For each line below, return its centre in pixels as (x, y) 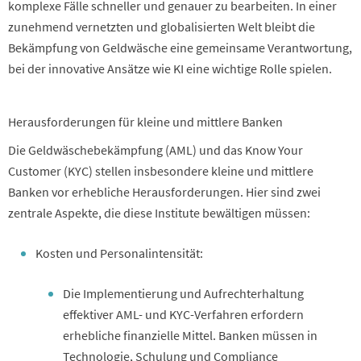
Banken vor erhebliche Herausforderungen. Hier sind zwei (164, 191)
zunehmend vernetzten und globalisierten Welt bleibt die (162, 26)
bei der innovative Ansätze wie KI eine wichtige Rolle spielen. (170, 68)
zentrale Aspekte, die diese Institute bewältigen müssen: (159, 212)
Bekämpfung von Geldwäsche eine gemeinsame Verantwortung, (180, 47)
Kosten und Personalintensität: (119, 253)
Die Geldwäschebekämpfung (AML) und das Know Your (156, 149)
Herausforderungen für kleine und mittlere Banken (145, 121)
